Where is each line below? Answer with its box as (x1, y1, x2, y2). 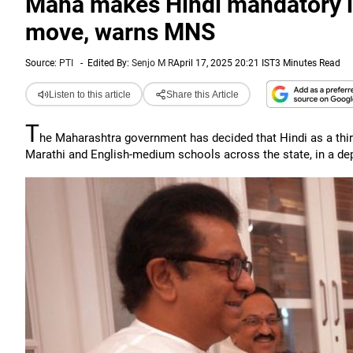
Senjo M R (132, 58, 173, 69)
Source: (25, 58, 59, 69)
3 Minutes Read (275, 58, 340, 69)
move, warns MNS (25, 18, 215, 46)
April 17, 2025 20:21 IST (173, 58, 275, 69)
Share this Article (165, 88, 239, 100)
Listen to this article (48, 88, 131, 100)
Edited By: (87, 58, 132, 69)
